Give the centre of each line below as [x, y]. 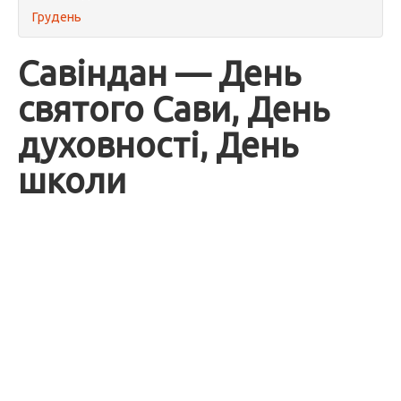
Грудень [57, 17]
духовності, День [158, 145]
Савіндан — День [159, 73]
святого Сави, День [174, 109]
